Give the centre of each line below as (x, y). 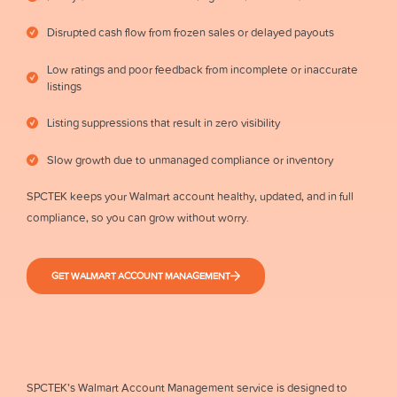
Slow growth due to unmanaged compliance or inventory (191, 160)
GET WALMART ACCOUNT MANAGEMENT (141, 276)
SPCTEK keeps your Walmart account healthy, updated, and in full (190, 196)
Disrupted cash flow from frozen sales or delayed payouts (191, 33)
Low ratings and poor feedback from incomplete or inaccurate (203, 69)
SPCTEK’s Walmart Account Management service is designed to (187, 387)
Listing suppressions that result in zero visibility (164, 123)
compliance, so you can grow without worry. (138, 217)
